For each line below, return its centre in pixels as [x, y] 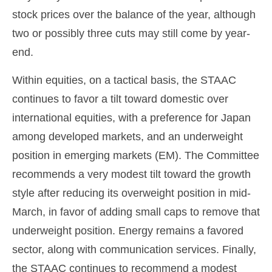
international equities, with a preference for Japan [131, 118]
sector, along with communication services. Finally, [134, 250]
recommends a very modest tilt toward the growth [131, 175]
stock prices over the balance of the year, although [134, 15]
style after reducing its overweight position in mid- [131, 193]
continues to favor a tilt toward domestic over [120, 99]
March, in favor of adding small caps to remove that [136, 212]
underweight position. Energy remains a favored [128, 231]
